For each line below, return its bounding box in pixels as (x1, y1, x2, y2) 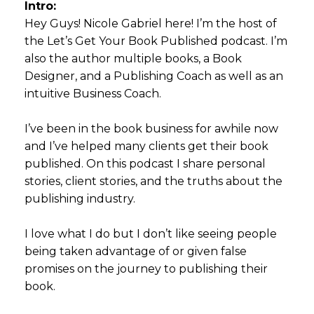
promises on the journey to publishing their (25, 261, 268, 275)
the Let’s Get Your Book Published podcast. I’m (25, 34, 287, 48)
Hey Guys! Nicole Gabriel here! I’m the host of (25, 16, 277, 30)
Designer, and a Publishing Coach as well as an (25, 69, 283, 83)
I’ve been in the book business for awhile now (25, 121, 278, 135)
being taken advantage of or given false (25, 244, 247, 258)
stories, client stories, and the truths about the (25, 174, 282, 188)
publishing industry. (25, 191, 135, 205)
